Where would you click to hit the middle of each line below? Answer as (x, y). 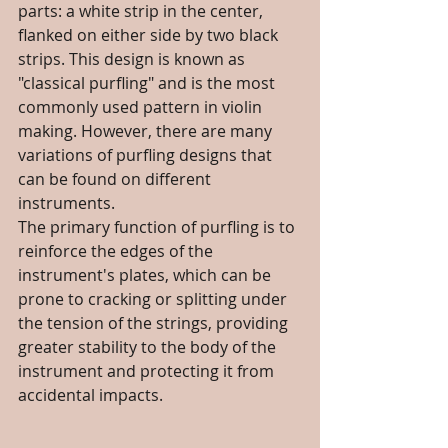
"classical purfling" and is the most (148, 83)
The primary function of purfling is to (158, 227)
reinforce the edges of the (117, 251)
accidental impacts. (90, 395)
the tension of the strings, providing (155, 323)
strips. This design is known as (133, 59)
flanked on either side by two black (150, 35)
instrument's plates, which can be (146, 275)
